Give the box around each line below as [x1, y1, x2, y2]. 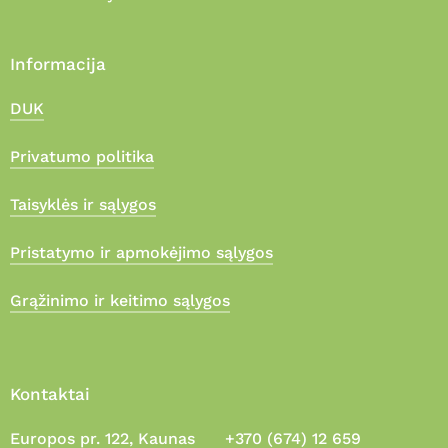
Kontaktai [10, 384, 90, 405]
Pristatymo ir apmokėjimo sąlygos [10, 242, 273, 262]
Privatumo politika [10, 146, 154, 166]
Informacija [10, 53, 106, 74]
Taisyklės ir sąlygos [10, 194, 156, 214]
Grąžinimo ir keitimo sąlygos [10, 290, 230, 310]
